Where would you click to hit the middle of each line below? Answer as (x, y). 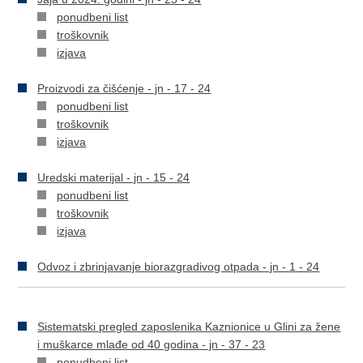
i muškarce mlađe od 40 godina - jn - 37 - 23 (152, 344)
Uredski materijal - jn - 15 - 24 (114, 177)
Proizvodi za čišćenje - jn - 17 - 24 (124, 88)
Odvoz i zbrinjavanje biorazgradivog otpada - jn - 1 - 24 (179, 267)
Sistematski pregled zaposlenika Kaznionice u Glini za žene (189, 327)
